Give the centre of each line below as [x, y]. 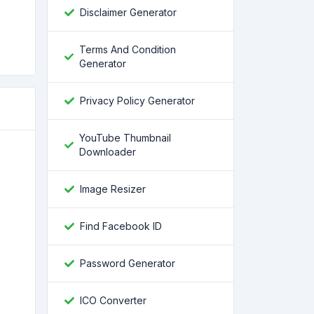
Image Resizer [113, 189]
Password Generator [128, 263]
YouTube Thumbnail [125, 138]
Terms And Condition [128, 49]
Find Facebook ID [121, 226]
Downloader [107, 152]
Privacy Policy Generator [137, 101]
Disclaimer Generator [128, 12]
